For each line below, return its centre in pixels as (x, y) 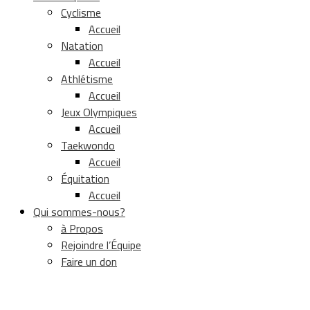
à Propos (82, 228)
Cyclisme (81, 12)
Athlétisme (87, 79)
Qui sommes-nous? (79, 211)
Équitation (85, 178)
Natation (82, 45)
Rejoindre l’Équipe (101, 245)
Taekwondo (88, 145)
